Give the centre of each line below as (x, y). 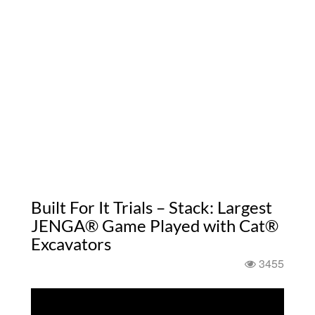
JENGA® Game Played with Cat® (155, 225)
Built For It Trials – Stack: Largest (152, 207)
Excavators (71, 244)
